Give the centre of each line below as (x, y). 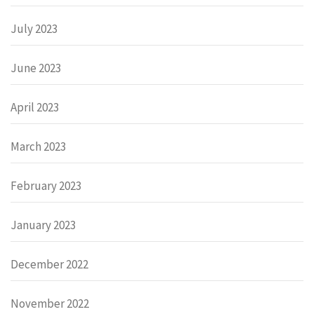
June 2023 (36, 68)
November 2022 (50, 304)
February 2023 (46, 186)
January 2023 (43, 225)
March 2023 (38, 147)
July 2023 (34, 29)
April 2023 (35, 108)
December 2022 (49, 265)
